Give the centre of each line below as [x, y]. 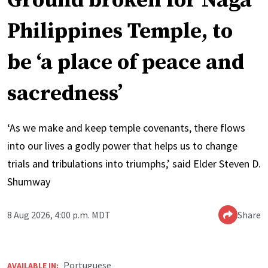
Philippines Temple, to [120, 31]
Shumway [29, 181]
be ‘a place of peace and [126, 62]
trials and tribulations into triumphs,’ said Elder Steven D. [134, 163]
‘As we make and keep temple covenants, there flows [126, 127]
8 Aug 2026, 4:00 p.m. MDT [59, 214]
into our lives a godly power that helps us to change [122, 145]
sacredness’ [65, 93]
